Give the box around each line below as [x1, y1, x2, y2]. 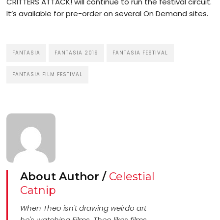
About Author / [20, 170, 110, 184]
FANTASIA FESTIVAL [112, 49, 168, 57]
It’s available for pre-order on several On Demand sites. [6, 8, 209, 19]
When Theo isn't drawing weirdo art [20, 203, 147, 214]
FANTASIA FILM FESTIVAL [12, 71, 83, 79]
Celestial [109, 170, 155, 184]
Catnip [20, 184, 56, 197]
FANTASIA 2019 [55, 49, 99, 57]
